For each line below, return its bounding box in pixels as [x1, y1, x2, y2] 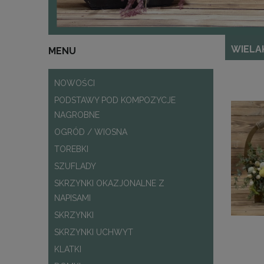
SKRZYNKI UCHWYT [54, 227, 133, 237]
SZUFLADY [54, 161, 96, 171]
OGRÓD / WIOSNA [54, 127, 127, 137]
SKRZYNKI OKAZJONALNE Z [54, 179, 164, 189]
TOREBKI [54, 144, 88, 154]
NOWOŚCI [54, 78, 95, 88]
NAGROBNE [54, 110, 100, 120]
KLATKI [54, 245, 81, 255]
